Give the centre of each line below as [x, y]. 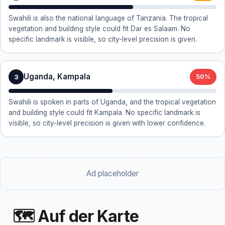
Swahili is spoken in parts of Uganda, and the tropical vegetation [112, 102]
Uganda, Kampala [57, 77]
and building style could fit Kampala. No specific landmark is [104, 113]
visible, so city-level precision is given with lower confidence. [107, 123]
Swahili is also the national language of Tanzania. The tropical [108, 18]
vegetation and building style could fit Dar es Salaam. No [99, 29]
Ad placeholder [113, 174]
